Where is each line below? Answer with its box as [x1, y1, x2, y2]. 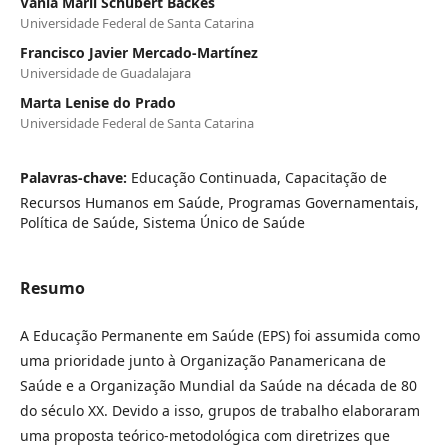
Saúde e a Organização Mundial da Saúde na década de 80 [20, 376, 417, 395]
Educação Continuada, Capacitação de [131, 168, 387, 187]
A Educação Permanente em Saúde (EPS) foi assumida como [20, 326, 420, 345]
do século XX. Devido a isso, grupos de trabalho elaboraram [20, 401, 420, 420]
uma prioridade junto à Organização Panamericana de [20, 351, 386, 370]
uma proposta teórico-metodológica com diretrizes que [20, 426, 390, 445]
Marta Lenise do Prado [20, 93, 176, 112]
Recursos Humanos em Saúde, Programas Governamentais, [20, 193, 419, 212]
